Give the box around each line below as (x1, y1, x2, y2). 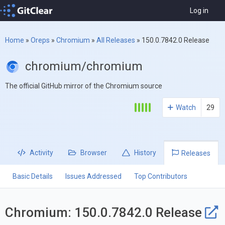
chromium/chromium (25, 59, 143, 74)
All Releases (96, 36, 135, 45)
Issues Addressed (65, 172, 122, 181)
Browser (79, 149, 107, 157)
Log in (190, 7, 208, 15)
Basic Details (13, 172, 53, 181)
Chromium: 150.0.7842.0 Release (5, 204, 205, 220)
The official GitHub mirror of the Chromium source (5, 82, 162, 90)
